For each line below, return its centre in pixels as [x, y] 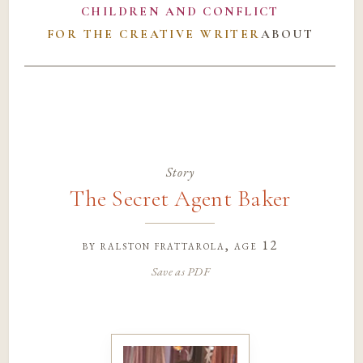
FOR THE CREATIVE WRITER [154, 34]
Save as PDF [180, 271]
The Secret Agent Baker [180, 199]
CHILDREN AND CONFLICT [180, 12]
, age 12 [251, 245]
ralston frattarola [163, 245]
